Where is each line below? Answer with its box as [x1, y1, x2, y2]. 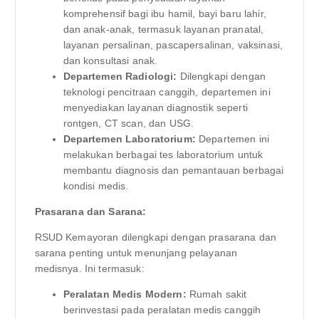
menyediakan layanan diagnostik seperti [63, 102, 248, 114]
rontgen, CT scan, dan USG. [63, 117, 194, 130]
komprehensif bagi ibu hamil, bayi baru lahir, [63, 8, 266, 20]
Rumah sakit [186, 288, 247, 300]
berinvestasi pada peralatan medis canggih [63, 304, 261, 316]
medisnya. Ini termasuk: [34, 263, 145, 275]
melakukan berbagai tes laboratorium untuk [63, 149, 263, 161]
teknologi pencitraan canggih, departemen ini [63, 86, 271, 98]
